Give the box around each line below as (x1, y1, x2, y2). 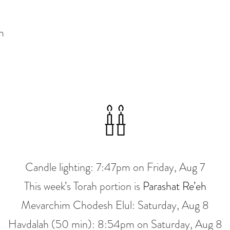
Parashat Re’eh (142, 178, 206, 195)
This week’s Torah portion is (24, 178, 143, 195)
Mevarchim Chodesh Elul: (21, 197, 138, 214)
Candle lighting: (25, 159, 96, 176)
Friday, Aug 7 (147, 159, 205, 176)
